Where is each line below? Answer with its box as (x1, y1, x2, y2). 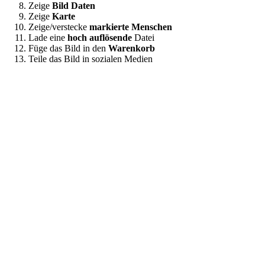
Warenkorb (108, 43, 155, 54)
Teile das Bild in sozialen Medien (28, 54, 153, 64)
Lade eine (28, 33, 67, 43)
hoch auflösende (67, 33, 132, 43)
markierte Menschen (89, 22, 172, 33)
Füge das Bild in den (28, 43, 108, 54)
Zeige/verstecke (28, 22, 89, 33)
